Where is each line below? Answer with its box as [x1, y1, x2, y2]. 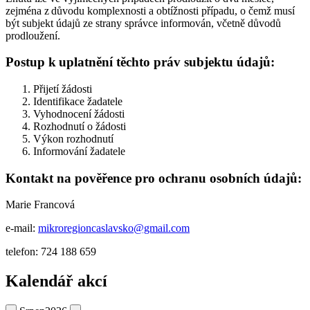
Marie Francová [6, 199, 75, 211]
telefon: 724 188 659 [6, 246, 96, 258]
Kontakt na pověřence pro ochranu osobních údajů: [6, 170, 302, 185]
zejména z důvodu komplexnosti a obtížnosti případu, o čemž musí [6, 4, 295, 17]
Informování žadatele [33, 145, 125, 157]
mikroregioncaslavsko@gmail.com [38, 222, 190, 235]
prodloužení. [6, 29, 60, 42]
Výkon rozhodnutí [33, 132, 113, 145]
